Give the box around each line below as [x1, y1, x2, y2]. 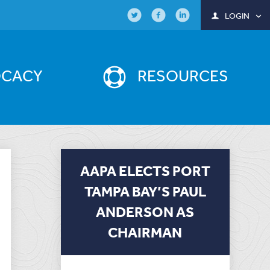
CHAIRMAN [108, 223, 183, 241]
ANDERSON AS [96, 202, 195, 221]
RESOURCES [137, 66, 229, 86]
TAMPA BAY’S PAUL [84, 182, 206, 200]
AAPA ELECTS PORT [80, 162, 210, 180]
